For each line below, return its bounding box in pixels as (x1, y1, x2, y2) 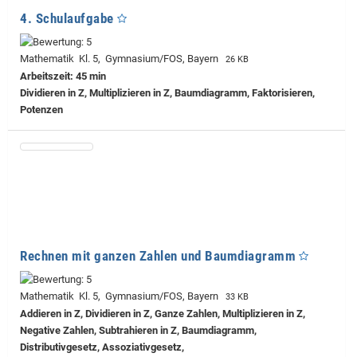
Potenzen (20, 103, 63, 116)
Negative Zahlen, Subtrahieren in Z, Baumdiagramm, (20, 324, 257, 336)
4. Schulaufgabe (20, 10, 114, 26)
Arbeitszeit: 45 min (20, 69, 106, 82)
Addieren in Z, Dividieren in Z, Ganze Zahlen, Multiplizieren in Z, (20, 307, 305, 320)
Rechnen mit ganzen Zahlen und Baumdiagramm (20, 247, 296, 264)
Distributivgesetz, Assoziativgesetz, (20, 340, 184, 353)
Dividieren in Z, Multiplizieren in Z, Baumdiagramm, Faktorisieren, (20, 86, 315, 99)
